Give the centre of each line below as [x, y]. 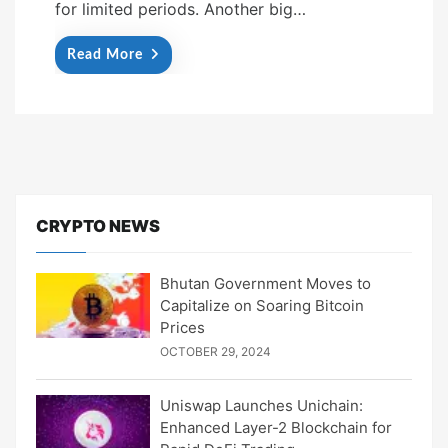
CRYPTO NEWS [98, 226]
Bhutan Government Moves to [266, 284]
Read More [105, 55]
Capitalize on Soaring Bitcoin [262, 306]
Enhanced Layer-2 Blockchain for [276, 428]
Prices [183, 328]
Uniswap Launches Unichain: [262, 406]
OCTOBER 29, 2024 [216, 352]
